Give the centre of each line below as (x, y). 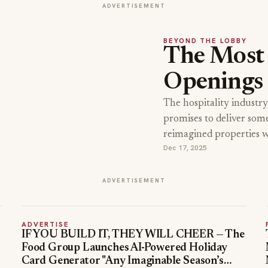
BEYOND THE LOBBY (205, 40)
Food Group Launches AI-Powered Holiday (124, 248)
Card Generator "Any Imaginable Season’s (123, 261)
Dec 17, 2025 (185, 148)
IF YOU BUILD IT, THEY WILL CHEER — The (133, 235)
